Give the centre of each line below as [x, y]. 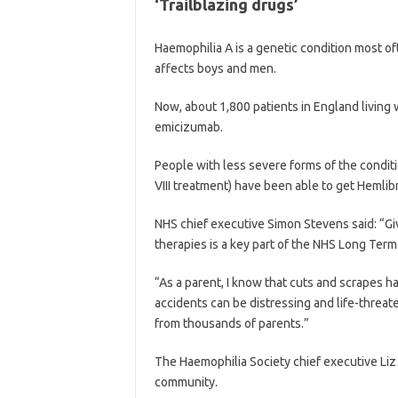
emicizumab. [188, 127]
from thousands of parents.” [231, 323]
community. [186, 382]
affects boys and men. [215, 68]
